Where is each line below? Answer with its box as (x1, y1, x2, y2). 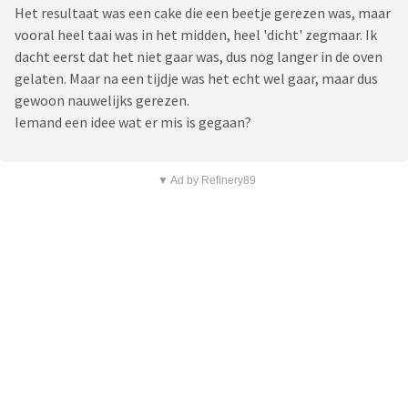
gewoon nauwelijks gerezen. (15, 91, 189, 110)
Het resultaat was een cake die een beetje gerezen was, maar (15, 4, 391, 23)
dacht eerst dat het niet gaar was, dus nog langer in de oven (15, 47, 382, 66)
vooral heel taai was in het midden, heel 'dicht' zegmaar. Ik (15, 25, 377, 45)
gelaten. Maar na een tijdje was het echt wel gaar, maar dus (15, 69, 378, 88)
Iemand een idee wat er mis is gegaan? (15, 113, 251, 132)
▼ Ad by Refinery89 (157, 174, 256, 188)
